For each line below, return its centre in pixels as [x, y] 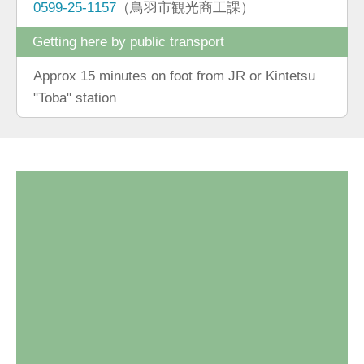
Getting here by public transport [128, 41]
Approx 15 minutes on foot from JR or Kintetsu [174, 75]
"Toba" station [75, 97]
